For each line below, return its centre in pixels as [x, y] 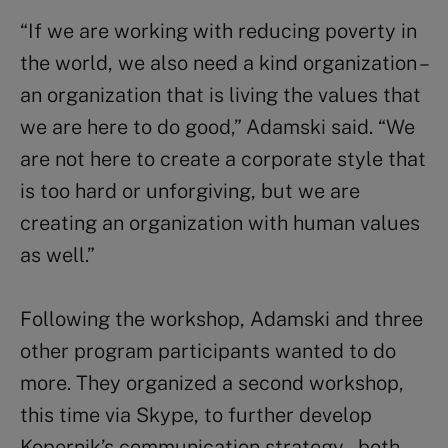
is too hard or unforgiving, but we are [190, 190]
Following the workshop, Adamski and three [221, 318]
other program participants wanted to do [208, 350]
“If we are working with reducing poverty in [218, 30]
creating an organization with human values [220, 222]
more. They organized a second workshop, [212, 382]
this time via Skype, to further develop [196, 414]
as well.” [57, 254]
